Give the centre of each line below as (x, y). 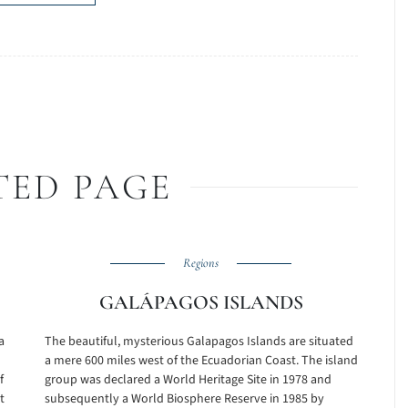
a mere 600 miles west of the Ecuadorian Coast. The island (201, 361)
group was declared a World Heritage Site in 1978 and (188, 380)
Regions (201, 263)
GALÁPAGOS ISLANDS (201, 302)
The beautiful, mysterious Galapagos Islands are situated (199, 342)
